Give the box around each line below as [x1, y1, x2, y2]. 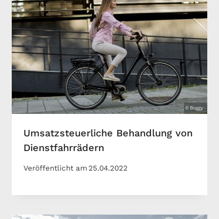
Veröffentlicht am [23, 164, 87, 173]
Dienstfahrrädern [23, 142, 104, 154]
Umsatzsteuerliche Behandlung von [23, 127, 193, 139]
